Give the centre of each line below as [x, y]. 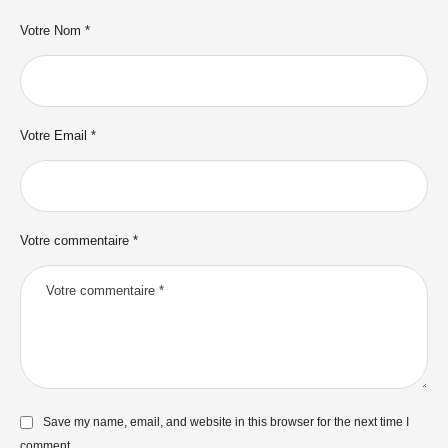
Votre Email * [58, 135]
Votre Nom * [55, 30]
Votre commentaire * [79, 240]
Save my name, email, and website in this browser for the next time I [226, 422]
